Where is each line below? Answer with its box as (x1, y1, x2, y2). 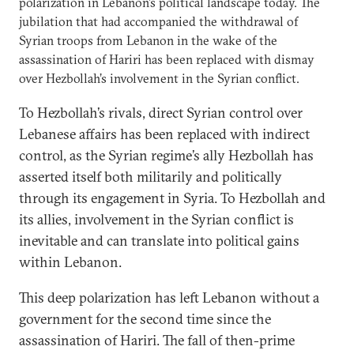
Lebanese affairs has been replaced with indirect (19, 125, 310, 143)
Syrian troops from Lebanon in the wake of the (19, 32, 277, 48)
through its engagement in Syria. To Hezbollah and (19, 189, 326, 207)
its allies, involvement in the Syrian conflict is (19, 210, 294, 228)
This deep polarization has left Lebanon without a (19, 288, 319, 307)
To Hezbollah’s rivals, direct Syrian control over (19, 104, 303, 122)
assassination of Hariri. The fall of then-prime (19, 331, 295, 349)
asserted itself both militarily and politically (19, 168, 282, 186)
